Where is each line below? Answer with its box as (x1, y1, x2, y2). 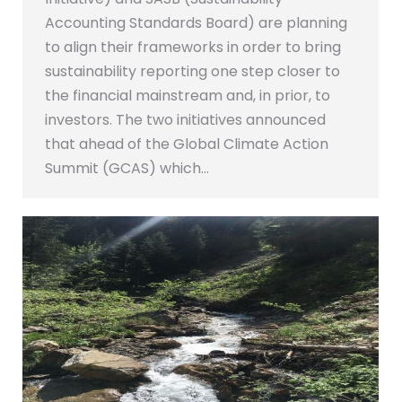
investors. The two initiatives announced (45, 109, 326, 131)
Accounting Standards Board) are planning (45, 13, 347, 34)
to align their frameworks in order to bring (45, 37, 341, 58)
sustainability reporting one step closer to (45, 61, 340, 83)
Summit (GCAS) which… (45, 158, 209, 179)
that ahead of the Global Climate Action (45, 134, 328, 155)
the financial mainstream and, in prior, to (45, 85, 330, 107)
